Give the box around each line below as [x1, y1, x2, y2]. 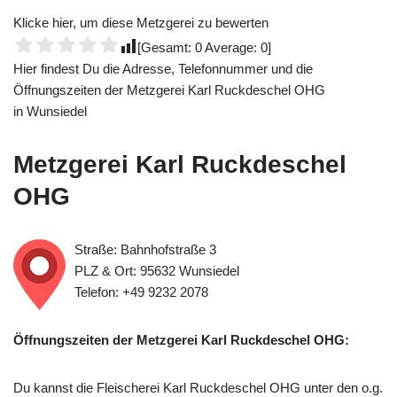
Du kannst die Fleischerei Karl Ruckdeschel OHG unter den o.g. [13, 380, 383, 395]
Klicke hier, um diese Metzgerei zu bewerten [13, 15, 269, 30]
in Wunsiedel [13, 104, 87, 119]
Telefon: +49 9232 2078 [74, 284, 208, 300]
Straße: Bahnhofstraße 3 [74, 242, 216, 257]
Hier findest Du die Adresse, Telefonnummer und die [13, 61, 313, 76]
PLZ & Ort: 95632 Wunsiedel [74, 263, 239, 278]
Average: [202, 40, 261, 55]
